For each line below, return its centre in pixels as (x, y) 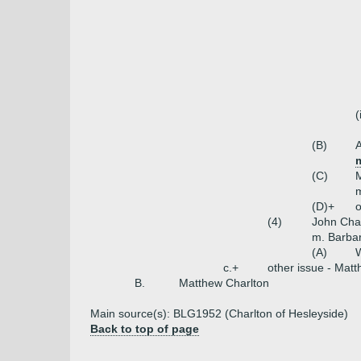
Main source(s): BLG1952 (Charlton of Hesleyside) (219, 313)
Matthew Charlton (224, 283)
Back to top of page (145, 329)
